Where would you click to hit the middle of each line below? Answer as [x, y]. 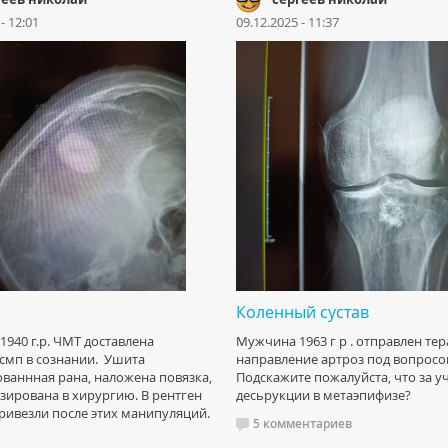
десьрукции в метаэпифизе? [323, 395]
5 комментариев [302, 423]
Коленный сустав [302, 312]
